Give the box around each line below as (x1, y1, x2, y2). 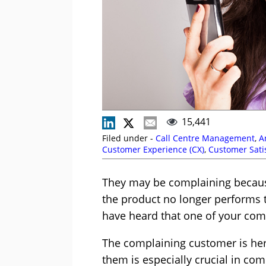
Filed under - (102, 132, 156, 144)
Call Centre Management (156, 132, 255, 144)
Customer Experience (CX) (102, 144, 204, 156)
